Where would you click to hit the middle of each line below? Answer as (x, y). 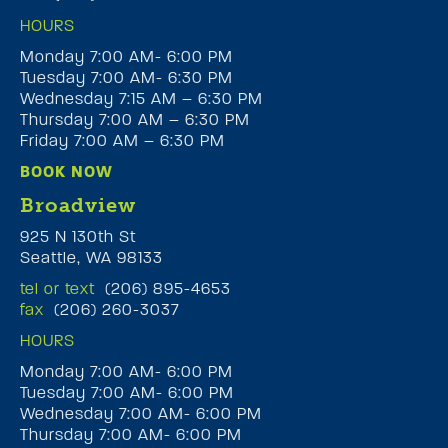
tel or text (57, 288)
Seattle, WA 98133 (91, 257)
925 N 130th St (78, 236)
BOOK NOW (66, 171)
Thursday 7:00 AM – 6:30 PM (135, 119)
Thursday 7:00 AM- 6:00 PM (131, 434)
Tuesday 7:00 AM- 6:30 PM (126, 77)
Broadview (78, 204)
